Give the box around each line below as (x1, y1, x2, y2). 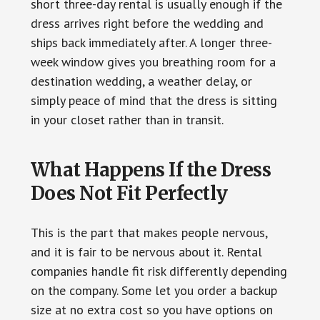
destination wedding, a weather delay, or (30, 72, 252, 89)
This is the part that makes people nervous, (30, 224, 267, 241)
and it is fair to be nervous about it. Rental (30, 243, 262, 260)
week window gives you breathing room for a (30, 53, 276, 70)
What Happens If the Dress (30, 157, 271, 181)
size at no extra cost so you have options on (30, 301, 273, 318)
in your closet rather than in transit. (30, 111, 224, 128)
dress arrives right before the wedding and (30, 14, 264, 31)
